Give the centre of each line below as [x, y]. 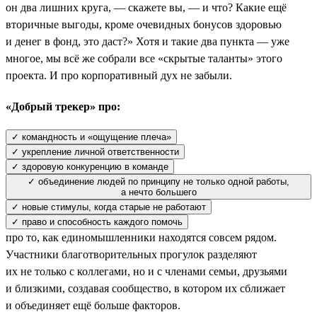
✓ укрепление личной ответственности [95, 151]
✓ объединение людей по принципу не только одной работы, [158, 181]
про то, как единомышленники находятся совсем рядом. [141, 237]
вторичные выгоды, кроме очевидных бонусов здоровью [144, 24]
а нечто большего [158, 192]
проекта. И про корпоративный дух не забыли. [119, 75]
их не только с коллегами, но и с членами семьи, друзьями [146, 271]
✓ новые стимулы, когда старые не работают [109, 207]
